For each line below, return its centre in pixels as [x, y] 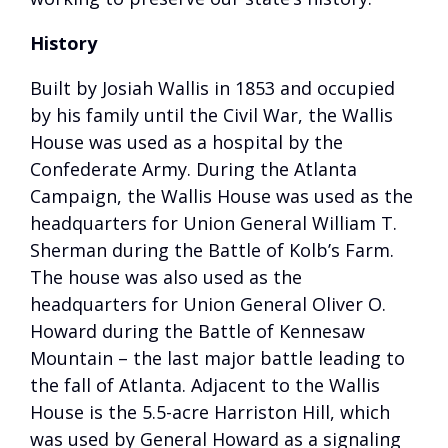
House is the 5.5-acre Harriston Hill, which [210, 412]
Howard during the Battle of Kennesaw [197, 331]
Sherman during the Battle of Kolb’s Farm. [212, 250]
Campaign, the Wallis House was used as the [221, 196]
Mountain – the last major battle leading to [217, 358]
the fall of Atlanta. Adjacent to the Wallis [205, 385]
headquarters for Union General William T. [213, 223]
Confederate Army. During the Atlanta [193, 169]
